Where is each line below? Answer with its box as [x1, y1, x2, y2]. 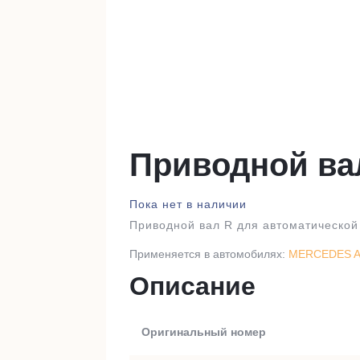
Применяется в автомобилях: [129, 247, 288, 261]
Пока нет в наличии [129, 198, 247, 211]
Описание [129, 272, 256, 301]
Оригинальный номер [141, 325, 266, 339]
